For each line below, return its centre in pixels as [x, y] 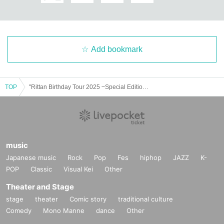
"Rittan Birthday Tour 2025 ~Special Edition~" [145, 87]
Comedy [19, 210]
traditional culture [145, 199]
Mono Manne [64, 210]
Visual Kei [78, 169]
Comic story [88, 199]
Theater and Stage [40, 186]
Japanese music [31, 157]
